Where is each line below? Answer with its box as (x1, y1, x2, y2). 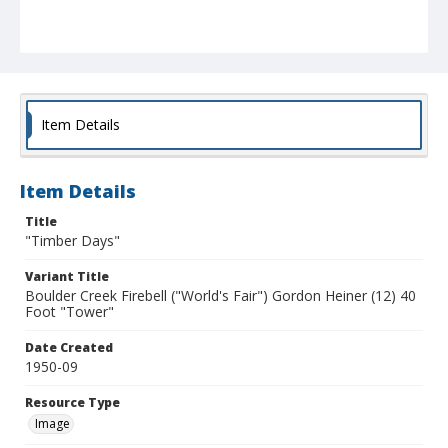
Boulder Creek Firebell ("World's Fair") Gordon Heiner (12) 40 (25, 286, 416, 306)
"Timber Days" (25, 231, 120, 251)
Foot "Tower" (25, 302, 114, 322)
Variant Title (25, 268, 109, 286)
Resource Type (25, 394, 120, 412)
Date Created (25, 339, 113, 357)
